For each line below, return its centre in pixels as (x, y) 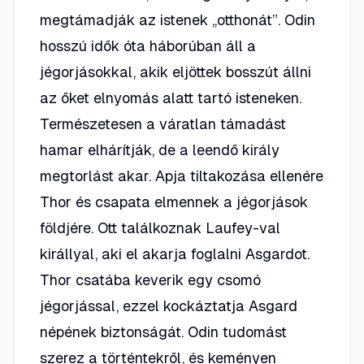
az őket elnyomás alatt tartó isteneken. (171, 98)
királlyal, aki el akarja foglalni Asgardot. (175, 254)
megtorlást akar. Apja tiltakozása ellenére (182, 176)
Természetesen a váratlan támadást (163, 124)
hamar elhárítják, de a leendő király (160, 150)
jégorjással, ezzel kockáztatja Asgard (169, 306)
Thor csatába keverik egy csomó (150, 280)
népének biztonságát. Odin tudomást (163, 332)
